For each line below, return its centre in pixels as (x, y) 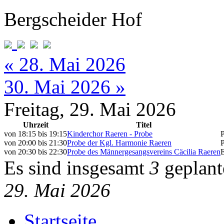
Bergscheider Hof (73, 19)
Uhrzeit (35, 125)
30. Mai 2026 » (65, 87)
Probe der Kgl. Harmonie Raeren (119, 143)
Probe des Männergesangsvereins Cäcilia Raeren (144, 152)
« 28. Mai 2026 (65, 64)
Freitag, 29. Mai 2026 (90, 109)
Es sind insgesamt (77, 168)
